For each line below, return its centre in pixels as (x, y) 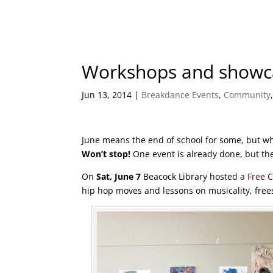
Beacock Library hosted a (194, 176)
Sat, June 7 (119, 176)
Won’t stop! (106, 154)
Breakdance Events (180, 95)
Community (247, 95)
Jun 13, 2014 (107, 95)
